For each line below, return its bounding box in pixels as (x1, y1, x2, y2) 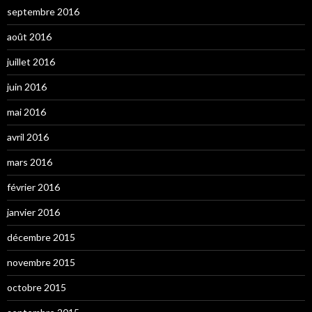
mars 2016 (7, 155, 52, 168)
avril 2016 (7, 130, 49, 143)
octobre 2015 (7, 281, 66, 293)
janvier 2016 (7, 205, 60, 218)
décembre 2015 (7, 231, 75, 243)
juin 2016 (7, 80, 47, 93)
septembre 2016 (7, 5, 79, 17)
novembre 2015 (7, 256, 75, 268)
